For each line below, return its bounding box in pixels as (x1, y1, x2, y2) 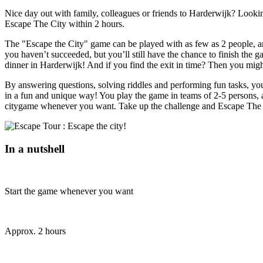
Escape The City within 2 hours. (5, 18, 124, 29)
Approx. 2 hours (5, 226, 66, 237)
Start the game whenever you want (5, 186, 133, 197)
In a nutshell (5, 142, 65, 155)
